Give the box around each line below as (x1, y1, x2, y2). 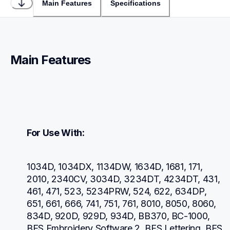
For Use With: (27, 127, 85, 138)
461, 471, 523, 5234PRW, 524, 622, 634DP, (27, 185, 207, 197)
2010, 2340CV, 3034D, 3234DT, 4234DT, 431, (27, 173, 220, 184)
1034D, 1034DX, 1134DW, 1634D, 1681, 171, (27, 161, 203, 172)
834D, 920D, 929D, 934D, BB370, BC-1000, (27, 210, 210, 221)
